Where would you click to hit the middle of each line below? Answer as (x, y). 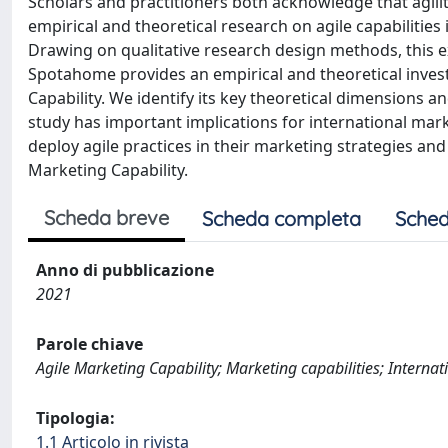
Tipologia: (75, 417)
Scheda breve (106, 217)
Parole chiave (89, 343)
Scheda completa (281, 218)
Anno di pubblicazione (125, 269)
